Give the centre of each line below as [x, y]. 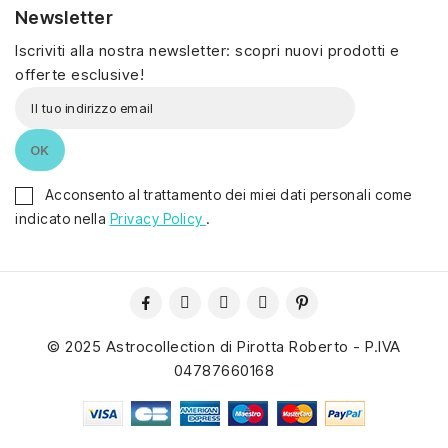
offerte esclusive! [79, 74]
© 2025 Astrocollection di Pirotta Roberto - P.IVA [224, 346]
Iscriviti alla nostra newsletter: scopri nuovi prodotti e [207, 50]
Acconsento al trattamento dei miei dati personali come [228, 194]
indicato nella [62, 218]
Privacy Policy [157, 218]
